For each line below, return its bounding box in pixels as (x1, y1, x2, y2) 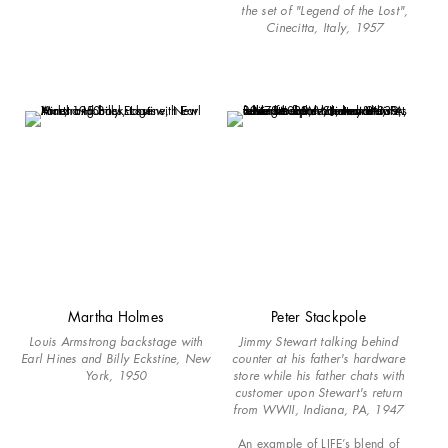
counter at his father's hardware (231, 349, 405, 367)
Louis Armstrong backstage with (29, 332, 203, 350)
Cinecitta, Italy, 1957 (266, 19, 384, 37)
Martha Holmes (67, 306, 164, 326)
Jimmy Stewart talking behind (238, 332, 398, 350)
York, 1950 (85, 366, 147, 384)
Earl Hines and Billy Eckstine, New (21, 349, 211, 367)
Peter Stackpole (271, 306, 366, 326)
